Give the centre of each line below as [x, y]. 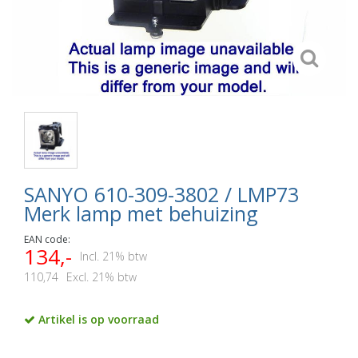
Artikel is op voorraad [97, 319]
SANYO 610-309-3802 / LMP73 [161, 194]
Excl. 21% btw [101, 276]
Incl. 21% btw [113, 256]
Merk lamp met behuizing [141, 213]
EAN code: [47, 239]
